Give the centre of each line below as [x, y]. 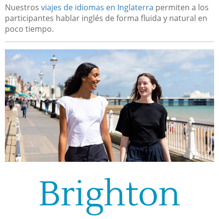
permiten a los [181, 7]
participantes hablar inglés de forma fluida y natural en [106, 18]
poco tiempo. [29, 29]
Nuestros [23, 7]
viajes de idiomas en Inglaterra [97, 7]
